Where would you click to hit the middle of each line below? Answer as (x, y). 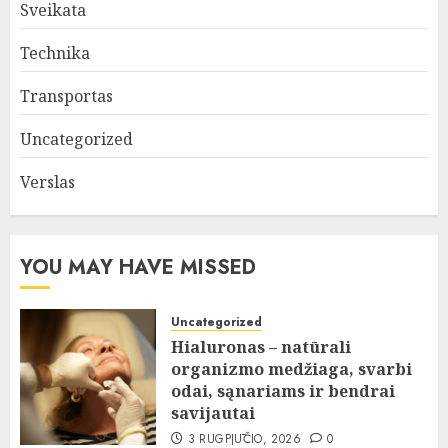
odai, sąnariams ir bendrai (283, 390)
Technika (55, 52)
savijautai (213, 412)
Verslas (47, 181)
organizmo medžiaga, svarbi (291, 368)
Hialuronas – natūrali (261, 346)
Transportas (66, 95)
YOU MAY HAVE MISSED (138, 267)
